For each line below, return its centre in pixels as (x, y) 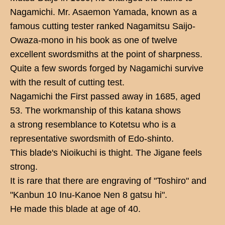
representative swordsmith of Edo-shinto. (92, 138)
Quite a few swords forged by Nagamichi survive (107, 68)
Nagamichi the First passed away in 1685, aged (105, 96)
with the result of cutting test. (67, 82)
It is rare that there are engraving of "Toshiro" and (108, 181)
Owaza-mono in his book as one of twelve (94, 40)
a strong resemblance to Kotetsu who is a (93, 124)
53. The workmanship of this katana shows (95, 110)
